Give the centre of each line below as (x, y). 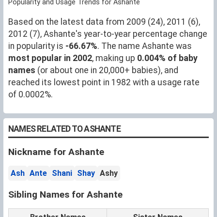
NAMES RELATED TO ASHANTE (64, 129)
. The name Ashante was (145, 46)
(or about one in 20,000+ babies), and (107, 70)
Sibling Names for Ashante (65, 194)
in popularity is (37, 46)
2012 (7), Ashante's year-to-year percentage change (108, 34)
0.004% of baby (167, 58)
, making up (115, 58)
